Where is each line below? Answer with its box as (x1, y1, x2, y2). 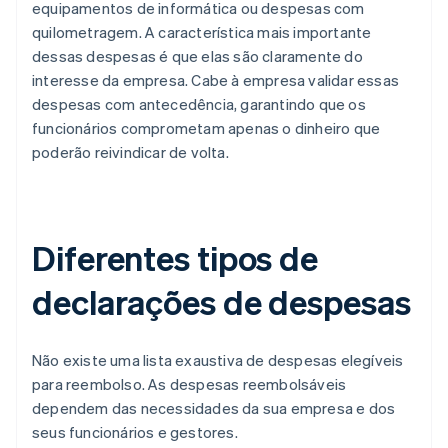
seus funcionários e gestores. (32, 422, 238, 443)
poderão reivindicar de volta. (32, 142, 229, 163)
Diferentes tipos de (32, 236, 319, 280)
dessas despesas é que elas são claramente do (32, 46, 363, 67)
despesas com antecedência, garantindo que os (32, 94, 366, 115)
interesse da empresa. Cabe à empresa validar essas (32, 70, 400, 91)
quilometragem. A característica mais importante (32, 22, 372, 43)
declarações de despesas (32, 280, 411, 324)
